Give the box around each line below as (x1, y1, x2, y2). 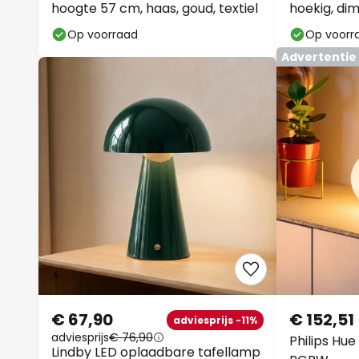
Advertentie (281, 49, 357, 65)
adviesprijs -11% (173, 313, 257, 327)
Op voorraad (67, 26, 138, 42)
